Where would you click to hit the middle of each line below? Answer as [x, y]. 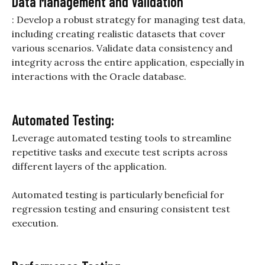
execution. [35, 223]
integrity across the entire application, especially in [128, 62]
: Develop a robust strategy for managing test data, [129, 20]
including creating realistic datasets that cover [119, 34]
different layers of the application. [89, 167]
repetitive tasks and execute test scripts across [120, 152]
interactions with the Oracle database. [99, 77]
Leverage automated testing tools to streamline [122, 138]
